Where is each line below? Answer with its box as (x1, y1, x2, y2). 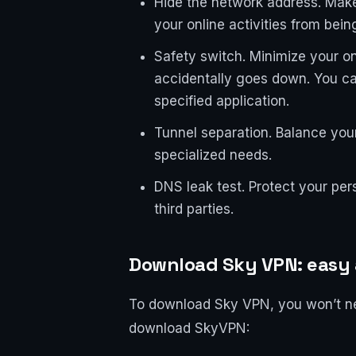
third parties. (154, 201, 234, 218)
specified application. (154, 93, 289, 110)
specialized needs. (154, 147, 272, 164)
